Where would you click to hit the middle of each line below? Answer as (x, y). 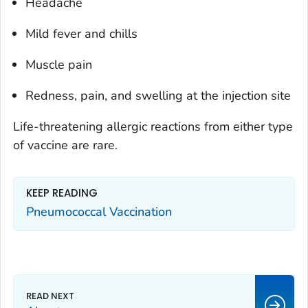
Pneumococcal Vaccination (99, 211)
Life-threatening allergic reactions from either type (153, 127)
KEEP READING (62, 193)
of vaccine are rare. (65, 145)
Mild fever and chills (81, 34)
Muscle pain (59, 65)
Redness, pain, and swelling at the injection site (158, 96)
